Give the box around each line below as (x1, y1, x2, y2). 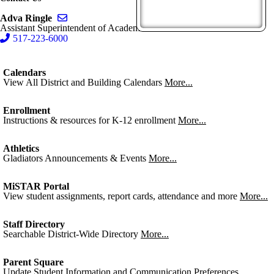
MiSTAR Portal (3, 181, 69, 191)
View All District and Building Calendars (3, 77, 162, 87)
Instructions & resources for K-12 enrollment (3, 115, 176, 125)
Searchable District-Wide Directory (3, 229, 138, 239)
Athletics (3, 143, 39, 154)
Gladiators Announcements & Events (3, 153, 146, 163)
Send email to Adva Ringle (67, 12, 171, 23)
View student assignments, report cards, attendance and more (3, 191, 237, 201)
